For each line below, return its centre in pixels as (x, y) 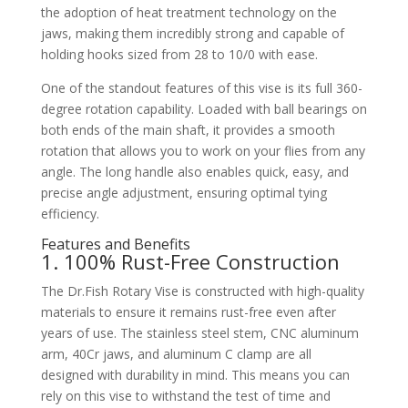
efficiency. (70, 213)
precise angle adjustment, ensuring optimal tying (184, 192)
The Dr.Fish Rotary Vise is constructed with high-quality (202, 291)
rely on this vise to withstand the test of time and (185, 395)
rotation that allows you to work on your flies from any (203, 150)
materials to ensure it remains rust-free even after (188, 311)
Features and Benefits (115, 244)
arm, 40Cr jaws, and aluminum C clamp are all (176, 353)
